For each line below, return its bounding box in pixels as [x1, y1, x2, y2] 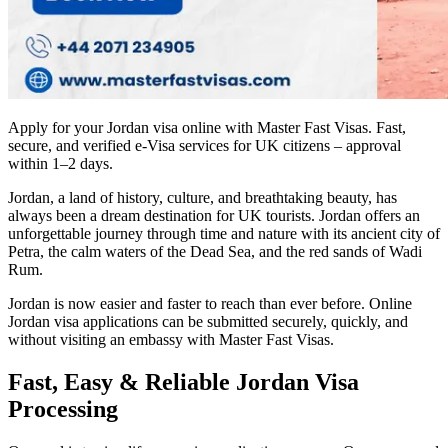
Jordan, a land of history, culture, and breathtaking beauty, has [8, 188, 397, 206]
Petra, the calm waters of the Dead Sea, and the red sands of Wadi [8, 242, 422, 260]
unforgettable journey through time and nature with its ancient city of [8, 224, 440, 242]
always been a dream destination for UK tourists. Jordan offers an [8, 206, 420, 224]
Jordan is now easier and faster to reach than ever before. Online [8, 294, 412, 312]
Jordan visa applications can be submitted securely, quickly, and [8, 312, 408, 330]
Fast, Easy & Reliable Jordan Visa [8, 368, 359, 395]
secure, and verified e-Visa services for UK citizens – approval [8, 136, 401, 154]
